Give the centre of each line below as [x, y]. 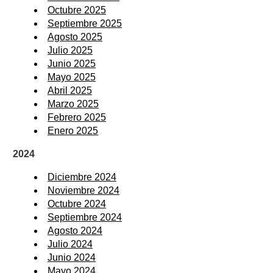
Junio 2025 [72, 63]
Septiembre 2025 [85, 23]
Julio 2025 [70, 50]
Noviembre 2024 [83, 190]
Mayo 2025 [72, 77]
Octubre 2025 [77, 10]
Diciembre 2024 [82, 177]
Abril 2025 [70, 90]
